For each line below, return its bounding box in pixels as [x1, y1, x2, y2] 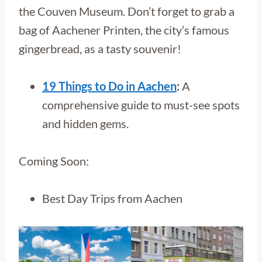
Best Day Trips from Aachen [42, 191, 182, 205]
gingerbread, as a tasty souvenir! [19, 42, 181, 56]
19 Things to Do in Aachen [42, 79, 177, 93]
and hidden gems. [42, 116, 129, 130]
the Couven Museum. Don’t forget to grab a [19, 4, 235, 18]
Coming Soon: [19, 154, 89, 168]
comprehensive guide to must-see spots [42, 98, 240, 112]
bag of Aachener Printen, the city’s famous [19, 23, 229, 37]
